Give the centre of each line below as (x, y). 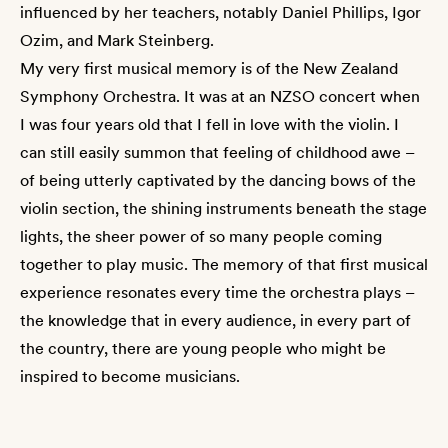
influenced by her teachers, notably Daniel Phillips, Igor (220, 12)
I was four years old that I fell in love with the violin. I (209, 124)
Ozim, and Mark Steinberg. (117, 40)
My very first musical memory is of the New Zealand (209, 68)
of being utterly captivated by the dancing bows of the (218, 180)
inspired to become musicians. (130, 376)
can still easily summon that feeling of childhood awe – (217, 152)
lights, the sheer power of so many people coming (201, 236)
